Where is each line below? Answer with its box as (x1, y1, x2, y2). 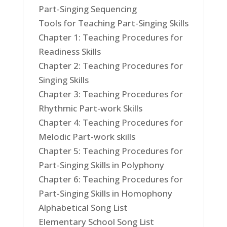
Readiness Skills (38, 46, 101, 57)
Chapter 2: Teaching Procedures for (38, 60, 183, 71)
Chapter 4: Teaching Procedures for (38, 117, 183, 128)
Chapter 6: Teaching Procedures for (38, 173, 183, 185)
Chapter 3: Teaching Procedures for (38, 88, 183, 100)
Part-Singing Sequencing (38, 3, 137, 15)
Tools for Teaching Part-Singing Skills (38, 17, 188, 29)
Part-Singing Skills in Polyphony (38, 159, 164, 171)
